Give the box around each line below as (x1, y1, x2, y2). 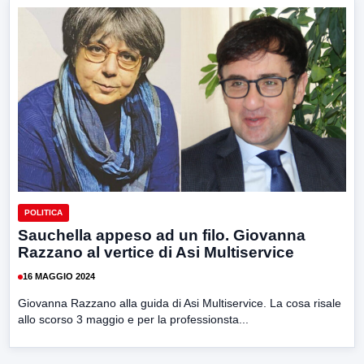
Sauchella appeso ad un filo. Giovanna (18, 226, 305, 244)
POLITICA (24, 207, 63, 217)
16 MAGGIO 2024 (23, 271, 95, 282)
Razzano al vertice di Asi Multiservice (18, 243, 294, 261)
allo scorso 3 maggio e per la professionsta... (18, 312, 249, 326)
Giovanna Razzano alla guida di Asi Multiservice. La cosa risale (18, 296, 341, 310)
